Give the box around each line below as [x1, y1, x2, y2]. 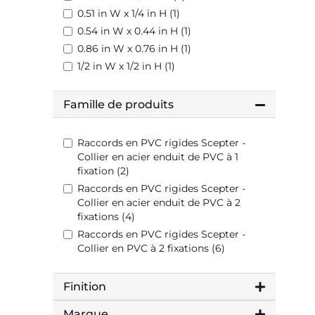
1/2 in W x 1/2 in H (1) [77, 60, 175, 73]
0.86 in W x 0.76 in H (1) [77, 42, 191, 56]
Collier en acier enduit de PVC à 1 [77, 150, 238, 164]
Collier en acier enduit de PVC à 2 [77, 196, 240, 210]
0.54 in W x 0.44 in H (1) [77, 25, 191, 38]
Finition [63, 280, 106, 294]
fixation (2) [77, 165, 129, 178]
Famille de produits [63, 98, 174, 112]
